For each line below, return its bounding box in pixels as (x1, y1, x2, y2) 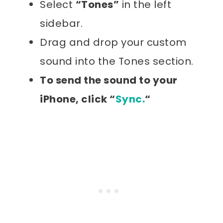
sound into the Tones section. (40, 54, 194, 68)
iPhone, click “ (40, 92, 115, 106)
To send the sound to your (40, 73, 178, 87)
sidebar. (40, 16, 83, 30)
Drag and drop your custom (40, 35, 187, 49)
